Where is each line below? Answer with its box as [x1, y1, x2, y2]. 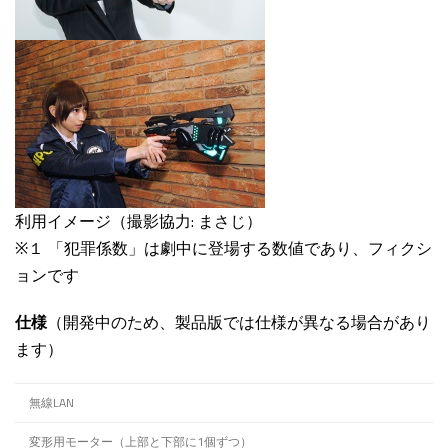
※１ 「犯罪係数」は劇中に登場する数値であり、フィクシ [15, 236, 432, 261]
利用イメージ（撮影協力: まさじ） [15, 209, 262, 234]
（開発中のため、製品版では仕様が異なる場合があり [47, 310, 431, 335]
